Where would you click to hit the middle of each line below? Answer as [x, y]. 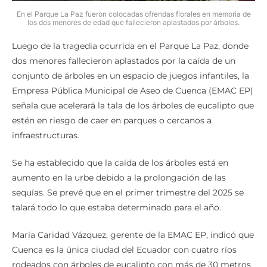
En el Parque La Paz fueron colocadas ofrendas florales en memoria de [133, 14]
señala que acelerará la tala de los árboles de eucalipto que [133, 106]
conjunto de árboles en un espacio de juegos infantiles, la [131, 76]
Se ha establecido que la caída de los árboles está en [120, 163]
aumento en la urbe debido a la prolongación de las [119, 178]
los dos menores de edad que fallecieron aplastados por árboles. [133, 23]
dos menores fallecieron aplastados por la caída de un [124, 61]
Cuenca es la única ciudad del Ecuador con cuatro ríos [124, 250]
